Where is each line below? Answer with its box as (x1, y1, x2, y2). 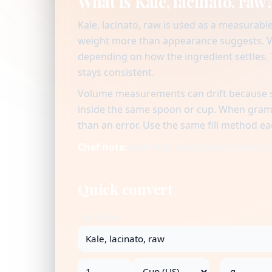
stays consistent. (78, 65, 154, 79)
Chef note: (78, 140, 127, 154)
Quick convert (78, 179, 173, 199)
